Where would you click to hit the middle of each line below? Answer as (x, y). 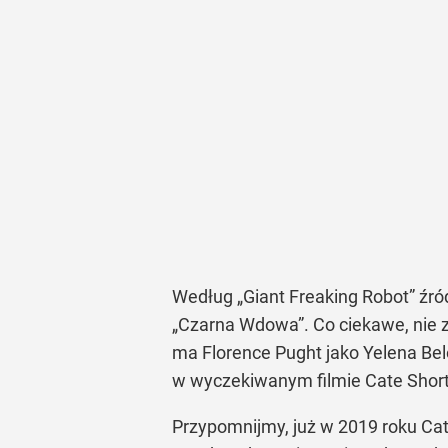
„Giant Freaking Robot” (326, 296)
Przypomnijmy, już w (255, 426)
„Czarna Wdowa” (238, 324)
